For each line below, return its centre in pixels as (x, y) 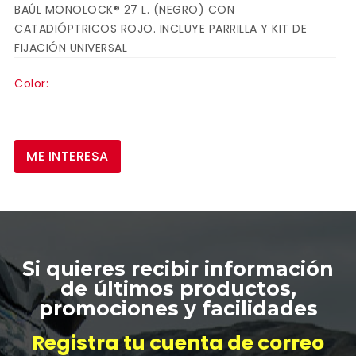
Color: (31, 83)
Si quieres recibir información (178, 269)
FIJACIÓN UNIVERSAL (71, 48)
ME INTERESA (68, 156)
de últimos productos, (178, 288)
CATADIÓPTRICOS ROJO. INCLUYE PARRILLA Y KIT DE (161, 29)
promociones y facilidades (178, 308)
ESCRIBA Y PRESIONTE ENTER (184, 194)
